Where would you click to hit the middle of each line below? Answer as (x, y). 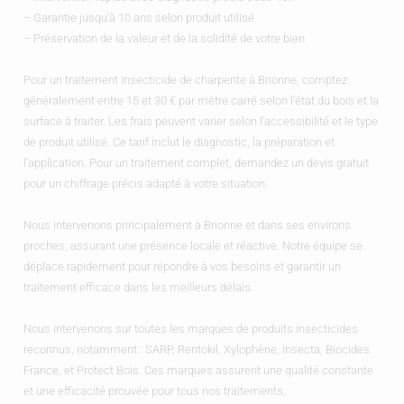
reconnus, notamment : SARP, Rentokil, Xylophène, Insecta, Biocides (196, 349)
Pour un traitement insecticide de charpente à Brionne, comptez (185, 79)
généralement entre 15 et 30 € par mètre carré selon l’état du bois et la (201, 100)
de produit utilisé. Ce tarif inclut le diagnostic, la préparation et (179, 142)
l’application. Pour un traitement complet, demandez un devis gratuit (196, 162)
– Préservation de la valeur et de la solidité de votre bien (164, 38)
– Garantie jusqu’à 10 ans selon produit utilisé (138, 17)
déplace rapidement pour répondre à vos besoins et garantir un (182, 266)
